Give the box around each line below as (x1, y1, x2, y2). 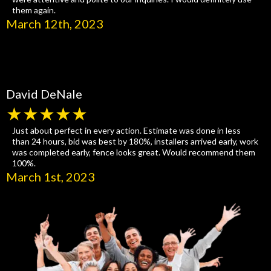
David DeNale (6, 87, 82, 101)
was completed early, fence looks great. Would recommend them (12, 147, 255, 157)
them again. (12, 5, 56, 15)
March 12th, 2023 (6, 16, 103, 31)
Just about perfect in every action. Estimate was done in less (12, 125, 241, 135)
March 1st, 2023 (6, 169, 95, 184)
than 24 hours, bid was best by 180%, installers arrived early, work (12, 136, 258, 146)
